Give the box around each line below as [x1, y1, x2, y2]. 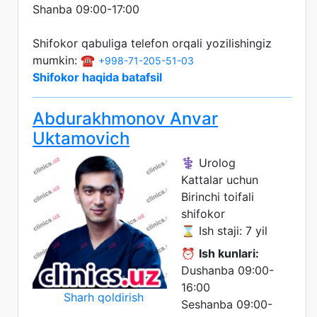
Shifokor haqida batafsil [33, 69, 162, 84]
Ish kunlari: [199, 246, 259, 260]
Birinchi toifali [181, 189, 254, 204]
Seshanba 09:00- [181, 296, 272, 311]
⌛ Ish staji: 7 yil [181, 223, 267, 238]
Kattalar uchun [181, 172, 258, 187]
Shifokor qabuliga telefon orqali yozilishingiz [33, 35, 272, 50]
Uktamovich [33, 127, 129, 149]
